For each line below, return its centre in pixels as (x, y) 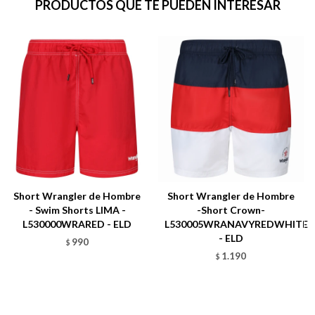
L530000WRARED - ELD (77, 224)
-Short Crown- (231, 210)
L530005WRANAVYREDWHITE (236, 224)
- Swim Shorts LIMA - (77, 210)
